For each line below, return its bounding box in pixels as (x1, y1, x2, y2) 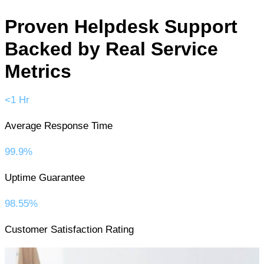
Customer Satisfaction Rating (5, 224, 134, 236)
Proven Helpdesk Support (5, 16, 237, 38)
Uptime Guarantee (5, 172, 85, 184)
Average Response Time (5, 120, 113, 132)
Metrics (5, 61, 71, 82)
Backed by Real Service (5, 38, 218, 60)
